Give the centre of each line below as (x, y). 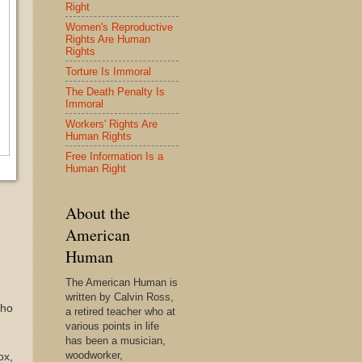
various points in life (112, 326)
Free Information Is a (114, 156)
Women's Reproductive (119, 27)
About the (98, 213)
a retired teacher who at (120, 311)
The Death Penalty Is (115, 91)
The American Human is (122, 282)
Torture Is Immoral (108, 71)
